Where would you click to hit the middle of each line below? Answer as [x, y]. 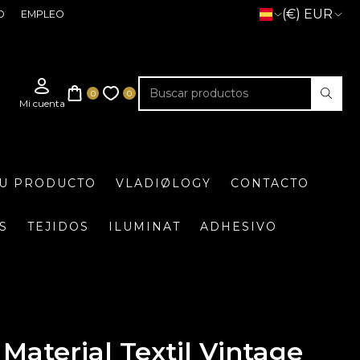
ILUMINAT [145, 227]
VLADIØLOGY [164, 183]
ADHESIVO [239, 227]
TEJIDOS [58, 227]
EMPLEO [42, 14]
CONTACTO [270, 183]
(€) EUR [307, 14]
